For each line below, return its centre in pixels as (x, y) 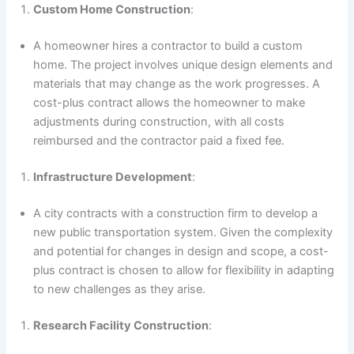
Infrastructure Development (113, 177)
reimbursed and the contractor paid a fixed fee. (159, 141)
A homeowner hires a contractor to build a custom (168, 46)
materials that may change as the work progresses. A (177, 84)
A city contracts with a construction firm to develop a (176, 213)
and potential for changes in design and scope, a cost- (181, 251)
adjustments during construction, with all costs (159, 122)
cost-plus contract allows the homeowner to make (169, 103)
